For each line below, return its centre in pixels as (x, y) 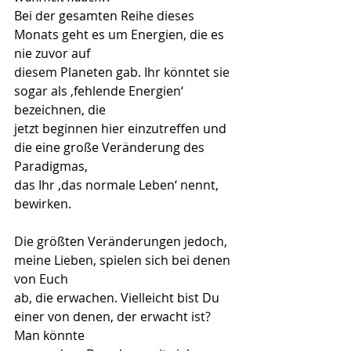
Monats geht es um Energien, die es (121, 34)
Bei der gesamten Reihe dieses (106, 16)
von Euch (41, 279)
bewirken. (43, 204)
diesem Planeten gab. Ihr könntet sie (123, 72)
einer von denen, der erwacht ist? (114, 317)
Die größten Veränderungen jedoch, (122, 241)
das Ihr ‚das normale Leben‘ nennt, (118, 185)
